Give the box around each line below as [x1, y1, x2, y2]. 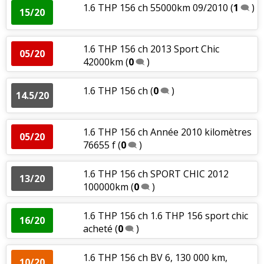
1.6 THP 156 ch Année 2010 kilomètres [82, 125, 252, 138]
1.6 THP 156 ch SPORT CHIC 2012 [82, 167, 229, 180]
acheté [82, 222, 115, 235]
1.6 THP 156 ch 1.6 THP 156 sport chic [82, 209, 248, 222]
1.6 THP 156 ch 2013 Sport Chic [82, 42, 219, 55]
